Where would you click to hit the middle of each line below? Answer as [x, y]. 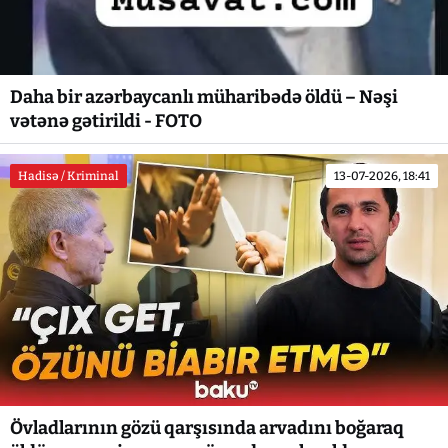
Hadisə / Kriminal [68, 175]
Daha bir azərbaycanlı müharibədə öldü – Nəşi [204, 96]
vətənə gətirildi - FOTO [106, 120]
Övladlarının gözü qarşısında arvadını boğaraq [207, 428]
